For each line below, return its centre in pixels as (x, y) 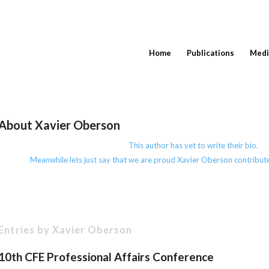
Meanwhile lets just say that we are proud (103, 160)
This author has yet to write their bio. (194, 146)
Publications (210, 53)
